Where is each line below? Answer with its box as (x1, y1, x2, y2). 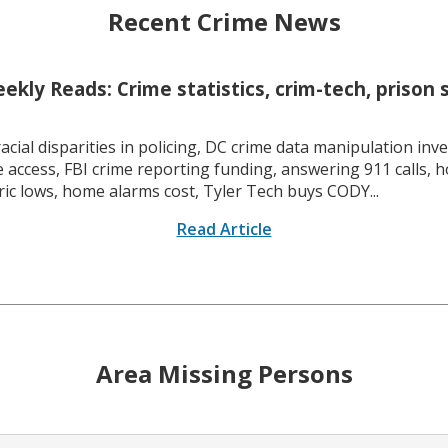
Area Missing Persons (95, 356, 353, 390)
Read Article (176, 218, 272, 241)
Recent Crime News (107, 4, 341, 38)
